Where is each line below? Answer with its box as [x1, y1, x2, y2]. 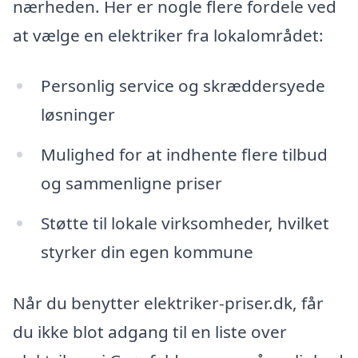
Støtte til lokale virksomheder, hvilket [40, 212, 329, 235]
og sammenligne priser [40, 172, 222, 195]
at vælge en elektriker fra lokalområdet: [13, 23, 324, 46]
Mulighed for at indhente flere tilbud [40, 143, 328, 166]
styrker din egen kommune [40, 241, 253, 264]
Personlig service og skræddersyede [40, 74, 325, 97]
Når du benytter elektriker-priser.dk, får [13, 291, 324, 314]
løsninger [40, 103, 115, 126]
